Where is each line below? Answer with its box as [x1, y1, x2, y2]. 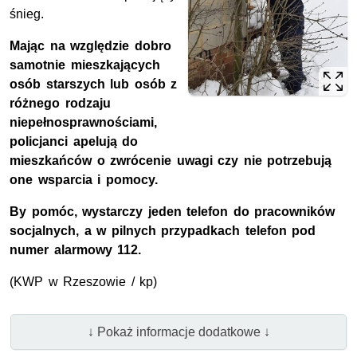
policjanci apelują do [10, 135, 139, 149]
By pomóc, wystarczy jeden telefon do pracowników [10, 205, 335, 219]
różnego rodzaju [10, 96, 111, 111]
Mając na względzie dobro [10, 39, 171, 53]
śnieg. [10, 7, 44, 22]
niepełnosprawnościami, [10, 116, 157, 130]
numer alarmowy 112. [10, 243, 142, 257]
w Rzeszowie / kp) [43, 275, 158, 289]
